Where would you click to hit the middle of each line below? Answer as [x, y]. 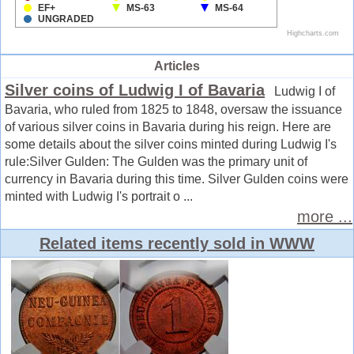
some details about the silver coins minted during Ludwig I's [171, 144]
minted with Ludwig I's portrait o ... [99, 196]
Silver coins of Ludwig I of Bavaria [135, 90]
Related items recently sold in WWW [177, 243]
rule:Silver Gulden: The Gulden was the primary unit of [156, 161]
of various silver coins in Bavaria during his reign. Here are [168, 126]
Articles [177, 66]
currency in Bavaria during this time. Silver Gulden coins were [177, 179]
